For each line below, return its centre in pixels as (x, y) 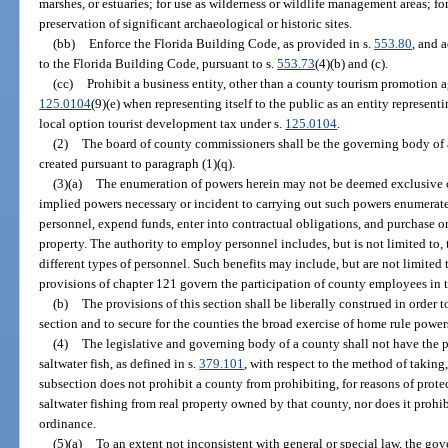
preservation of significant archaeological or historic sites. (196, 23)
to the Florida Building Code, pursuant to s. (158, 63)
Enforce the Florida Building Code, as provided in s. (231, 43)
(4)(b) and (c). (352, 63)
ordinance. (68, 423)
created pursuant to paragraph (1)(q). (137, 163)
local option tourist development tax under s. (162, 123)
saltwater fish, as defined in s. (119, 363)
